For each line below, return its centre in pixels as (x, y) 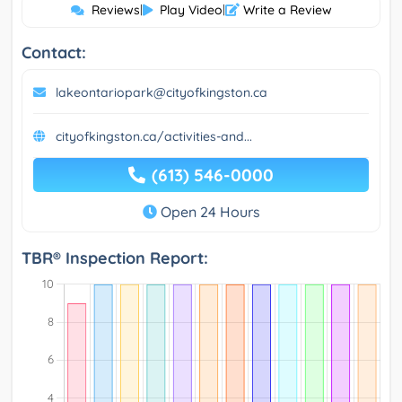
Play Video (191, 10)
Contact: (54, 53)
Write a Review (285, 10)
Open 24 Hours (208, 212)
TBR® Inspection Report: (115, 258)
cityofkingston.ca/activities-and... (154, 137)
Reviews (115, 10)
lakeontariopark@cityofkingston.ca (162, 93)
